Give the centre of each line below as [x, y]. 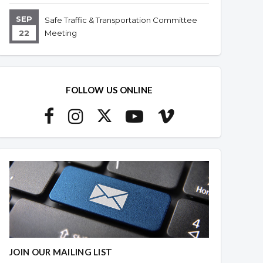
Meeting [61, 33]
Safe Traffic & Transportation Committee [121, 20]
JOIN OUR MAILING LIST [61, 252]
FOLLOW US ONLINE [109, 90]
